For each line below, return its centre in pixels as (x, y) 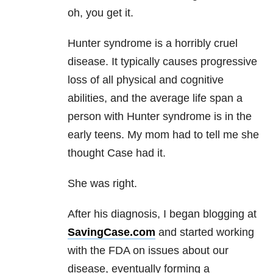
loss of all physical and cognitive (146, 80)
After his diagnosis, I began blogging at (162, 214)
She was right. (102, 184)
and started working (205, 232)
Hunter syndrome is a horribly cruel (153, 44)
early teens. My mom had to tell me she (163, 135)
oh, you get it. (101, 13)
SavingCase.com (112, 232)
